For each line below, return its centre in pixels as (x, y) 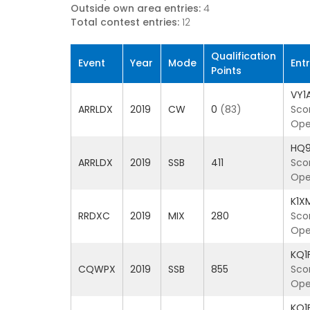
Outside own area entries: (136, 8)
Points (226, 71)
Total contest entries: (125, 22)
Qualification (244, 56)
